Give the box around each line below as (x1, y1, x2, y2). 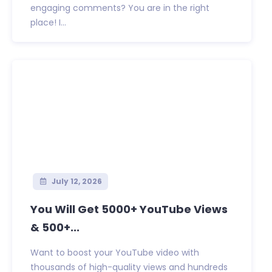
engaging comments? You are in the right (30, 2, 209, 15)
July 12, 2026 (49, 176, 102, 187)
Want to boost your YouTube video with (30, 246, 199, 259)
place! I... (30, 16, 66, 29)
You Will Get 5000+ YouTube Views (30, 202, 228, 217)
